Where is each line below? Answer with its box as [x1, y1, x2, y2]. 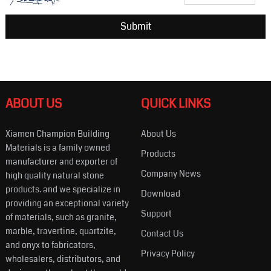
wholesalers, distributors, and [5, 252, 120, 265]
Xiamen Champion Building [5, 127, 109, 140]
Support [140, 207, 172, 220]
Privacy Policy [140, 247, 195, 260]
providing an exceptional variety [5, 197, 129, 209]
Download [140, 187, 180, 200]
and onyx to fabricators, [5, 238, 96, 251]
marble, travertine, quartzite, [5, 224, 116, 237]
